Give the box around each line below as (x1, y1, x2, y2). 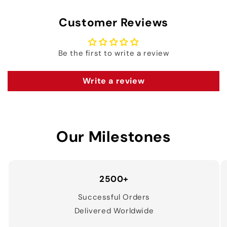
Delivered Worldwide (74, 206, 154, 216)
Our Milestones (56, 127, 171, 147)
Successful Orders (78, 192, 150, 203)
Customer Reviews (59, 15, 168, 30)
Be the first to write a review (58, 48, 169, 59)
